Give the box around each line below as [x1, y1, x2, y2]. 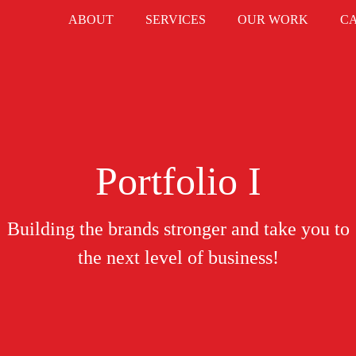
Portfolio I [95, 159, 261, 203]
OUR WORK [238, 12, 308, 26]
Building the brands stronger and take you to [6, 219, 350, 239]
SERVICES [145, 12, 206, 26]
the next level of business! [77, 247, 279, 268]
